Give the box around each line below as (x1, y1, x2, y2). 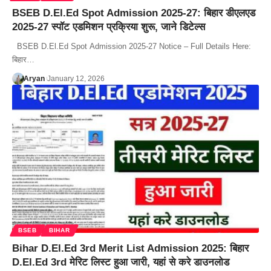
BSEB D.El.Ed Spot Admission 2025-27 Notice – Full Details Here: (12, 41, 251, 51)
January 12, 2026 (47, 74, 105, 83)
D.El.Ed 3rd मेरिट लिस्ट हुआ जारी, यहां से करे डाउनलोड (12, 256, 229, 268)
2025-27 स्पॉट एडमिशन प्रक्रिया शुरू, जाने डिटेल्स (12, 21, 205, 33)
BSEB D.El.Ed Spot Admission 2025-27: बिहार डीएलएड (12, 7, 255, 19)
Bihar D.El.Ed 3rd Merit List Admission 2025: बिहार (12, 242, 249, 254)
